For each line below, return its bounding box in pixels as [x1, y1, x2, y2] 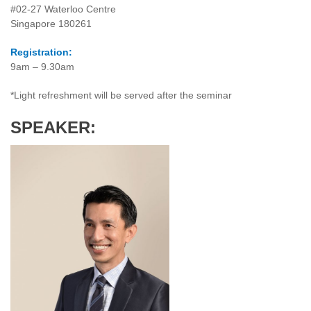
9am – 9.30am [10, 61, 74, 73]
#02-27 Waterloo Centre [10, 3, 116, 15]
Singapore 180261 [10, 18, 92, 30]
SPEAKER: [10, 118, 96, 137]
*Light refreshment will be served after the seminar [10, 90, 232, 101]
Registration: [10, 47, 72, 58]
